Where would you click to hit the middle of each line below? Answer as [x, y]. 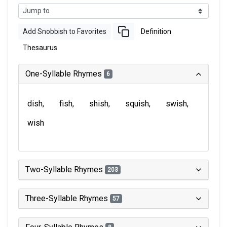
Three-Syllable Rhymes [68, 198]
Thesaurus [40, 48]
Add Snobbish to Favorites [65, 31]
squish [137, 104]
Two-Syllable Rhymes [65, 169]
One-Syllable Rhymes [65, 74]
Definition [156, 31]
